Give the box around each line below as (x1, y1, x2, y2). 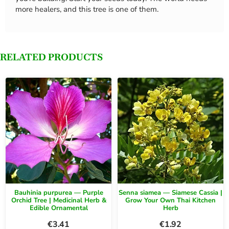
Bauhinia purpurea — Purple (14, 188, 103, 198)
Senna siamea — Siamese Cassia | (119, 188, 222, 198)
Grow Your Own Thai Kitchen (125, 196, 216, 205)
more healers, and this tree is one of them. (15, 4, 158, 14)
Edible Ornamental (29, 203, 88, 213)
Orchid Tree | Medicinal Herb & (11, 196, 106, 205)
